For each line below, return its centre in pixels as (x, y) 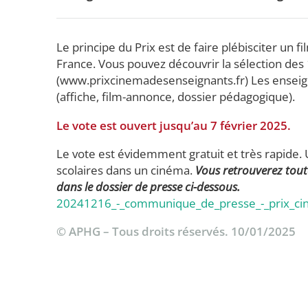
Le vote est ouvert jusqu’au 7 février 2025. (174, 125)
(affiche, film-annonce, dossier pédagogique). (176, 97)
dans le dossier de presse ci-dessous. (148, 186)
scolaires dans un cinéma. (126, 170)
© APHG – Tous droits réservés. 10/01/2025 (176, 232)
